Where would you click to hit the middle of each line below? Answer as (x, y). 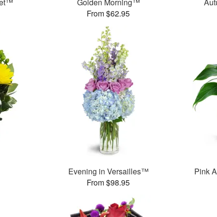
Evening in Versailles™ (108, 171)
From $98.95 (108, 183)
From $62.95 (108, 14)
